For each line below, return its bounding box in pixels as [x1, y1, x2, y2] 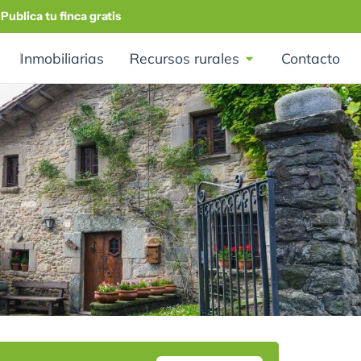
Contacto [281, 49, 340, 68]
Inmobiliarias [20, 49, 104, 68]
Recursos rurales [130, 49, 239, 68]
